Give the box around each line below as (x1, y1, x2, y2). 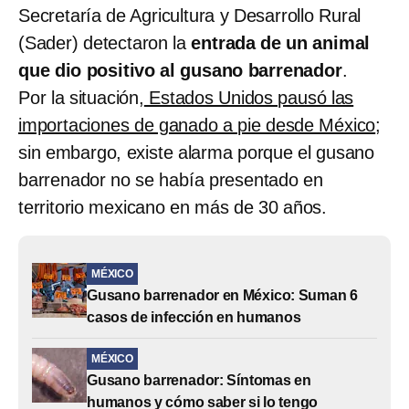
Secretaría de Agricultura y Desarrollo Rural (18, 5, 362, 26)
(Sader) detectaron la (18, 32, 187, 53)
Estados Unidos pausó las (143, 87, 354, 108)
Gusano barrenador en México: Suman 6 (87, 287, 358, 303)
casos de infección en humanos (87, 309, 301, 325)
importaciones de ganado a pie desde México (18, 114, 376, 135)
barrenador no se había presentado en (18, 169, 323, 190)
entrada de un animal (186, 32, 371, 53)
